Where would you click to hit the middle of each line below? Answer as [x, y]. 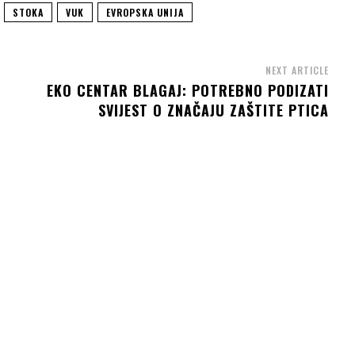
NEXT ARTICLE [297, 71]
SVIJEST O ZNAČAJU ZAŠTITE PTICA [213, 111]
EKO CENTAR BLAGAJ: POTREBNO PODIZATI [187, 91]
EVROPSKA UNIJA [145, 13]
